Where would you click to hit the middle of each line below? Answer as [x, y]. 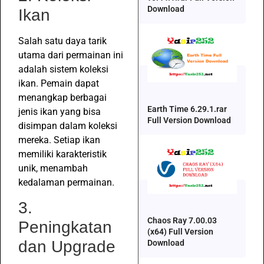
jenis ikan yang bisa [60, 111]
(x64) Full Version [180, 231]
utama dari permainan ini [71, 55]
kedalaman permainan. [66, 182]
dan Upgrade [67, 247]
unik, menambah [53, 168]
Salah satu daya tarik [62, 41]
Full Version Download [189, 121]
